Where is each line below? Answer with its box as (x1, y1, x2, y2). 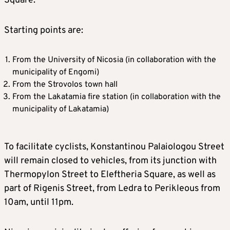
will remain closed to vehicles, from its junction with (4, 155, 217, 167)
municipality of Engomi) (12, 67, 99, 78)
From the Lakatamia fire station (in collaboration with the (12, 92, 221, 103)
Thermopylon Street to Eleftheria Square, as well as (4, 169, 216, 181)
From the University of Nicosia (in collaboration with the (12, 55, 216, 66)
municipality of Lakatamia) (12, 104, 109, 115)
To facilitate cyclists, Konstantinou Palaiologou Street (4, 141, 224, 154)
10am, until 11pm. (4, 197, 73, 209)
